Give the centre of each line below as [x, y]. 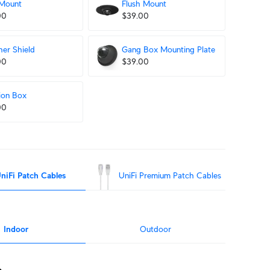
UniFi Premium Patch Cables [170, 175]
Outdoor [155, 229]
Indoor [16, 229]
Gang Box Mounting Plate [168, 49]
